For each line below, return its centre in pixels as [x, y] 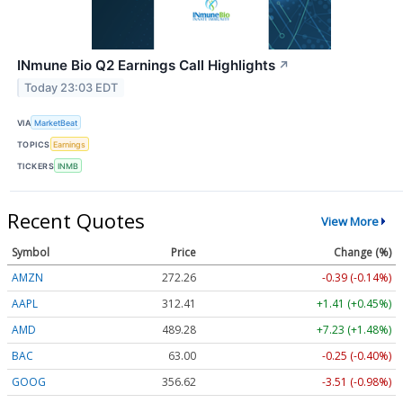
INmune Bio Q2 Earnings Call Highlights [146, 65]
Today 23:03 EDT [72, 87]
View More [349, 221]
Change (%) [363, 253]
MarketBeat [56, 122]
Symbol [31, 253]
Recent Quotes [76, 221]
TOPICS [34, 144]
